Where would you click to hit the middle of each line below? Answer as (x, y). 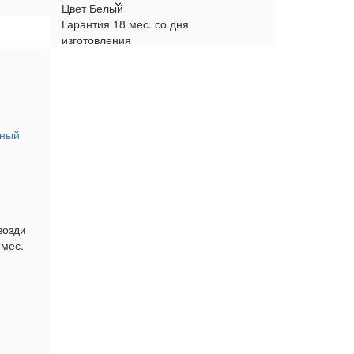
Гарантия (86, 24)
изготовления (97, 40)
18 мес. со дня (151, 24)
